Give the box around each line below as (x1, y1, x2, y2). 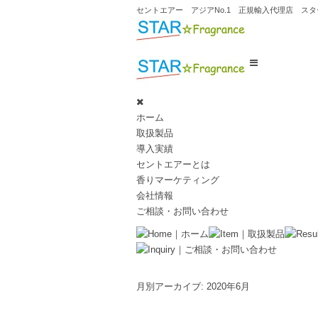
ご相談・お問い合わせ (136, 206, 229, 216)
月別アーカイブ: (136, 281, 207, 292)
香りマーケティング (136, 175, 219, 185)
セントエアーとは (136, 159, 210, 170)
